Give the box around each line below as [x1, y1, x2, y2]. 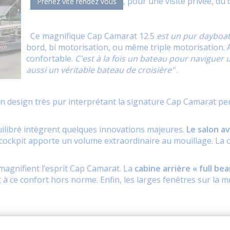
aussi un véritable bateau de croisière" [26, 64, 175, 75]
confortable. [26, 53, 75, 64]
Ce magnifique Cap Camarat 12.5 [26, 30, 157, 42]
